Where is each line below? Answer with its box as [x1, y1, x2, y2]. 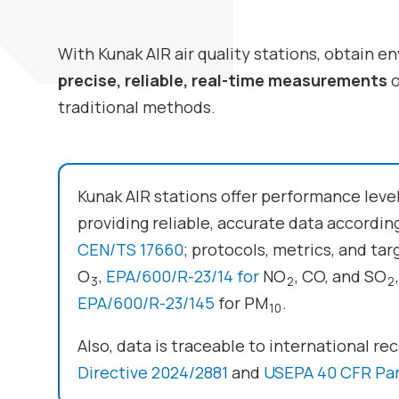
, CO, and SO [294, 265, 387, 287]
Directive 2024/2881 [77, 361, 228, 383]
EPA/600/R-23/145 [77, 291, 215, 313]
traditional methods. [57, 95, 216, 118]
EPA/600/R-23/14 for [105, 265, 259, 287]
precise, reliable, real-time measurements [57, 69, 387, 91]
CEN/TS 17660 [77, 238, 183, 260]
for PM [214, 291, 268, 313]
